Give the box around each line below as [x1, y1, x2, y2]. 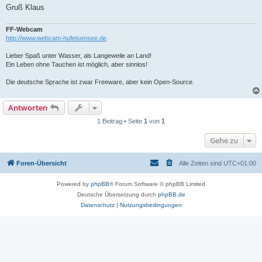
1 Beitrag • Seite [97, 117, 144, 125]
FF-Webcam [6, 25, 43, 33]
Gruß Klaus [6, 3, 44, 12]
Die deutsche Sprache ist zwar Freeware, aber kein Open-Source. [6, 78, 194, 85]
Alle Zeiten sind [179, 159, 223, 167]
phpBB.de [157, 191, 185, 198]
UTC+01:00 [223, 159, 256, 167]
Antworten [8, 102, 47, 113]
